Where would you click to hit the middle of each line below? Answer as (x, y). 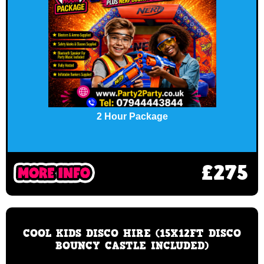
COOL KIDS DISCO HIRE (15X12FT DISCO (132, 233)
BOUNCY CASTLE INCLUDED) (132, 245)
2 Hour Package (132, 116)
